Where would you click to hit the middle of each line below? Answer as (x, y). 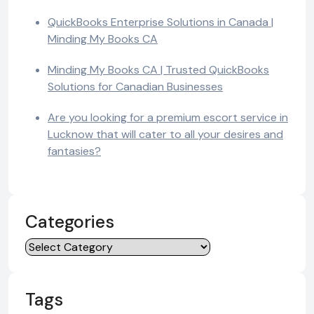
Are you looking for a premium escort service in (168, 117)
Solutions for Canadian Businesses (135, 86)
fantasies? (74, 151)
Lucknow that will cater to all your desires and (165, 134)
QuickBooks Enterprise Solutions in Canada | (161, 22)
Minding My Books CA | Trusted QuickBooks (158, 69)
